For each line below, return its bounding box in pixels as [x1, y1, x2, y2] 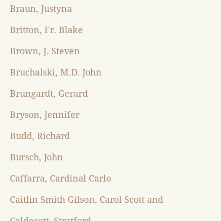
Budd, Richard [10, 131, 70, 142]
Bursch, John [10, 152, 63, 163]
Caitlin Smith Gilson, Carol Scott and [10, 194, 163, 205]
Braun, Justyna [10, 3, 72, 14]
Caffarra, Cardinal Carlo [10, 173, 111, 184]
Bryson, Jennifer [10, 110, 79, 120]
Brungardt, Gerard [10, 88, 88, 99]
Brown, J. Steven [10, 46, 80, 57]
